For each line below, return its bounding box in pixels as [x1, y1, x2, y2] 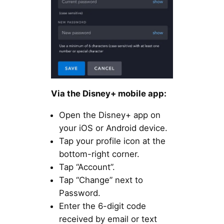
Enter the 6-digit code [58, 200, 146, 211]
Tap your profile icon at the [58, 135, 165, 146]
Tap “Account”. [58, 161, 115, 172]
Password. [58, 187, 100, 198]
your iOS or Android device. [58, 122, 167, 133]
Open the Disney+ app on [58, 109, 160, 120]
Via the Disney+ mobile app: [50, 88, 166, 99]
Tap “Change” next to [58, 174, 143, 185]
